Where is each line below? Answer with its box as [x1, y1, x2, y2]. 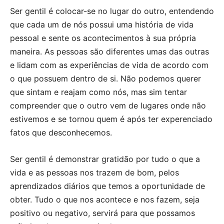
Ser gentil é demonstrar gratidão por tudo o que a [10, 153, 200, 164]
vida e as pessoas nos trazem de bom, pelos [10, 167, 179, 177]
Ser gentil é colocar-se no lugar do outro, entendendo [10, 5, 214, 16]
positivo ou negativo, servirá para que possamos [10, 207, 195, 218]
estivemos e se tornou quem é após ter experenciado [10, 113, 212, 124]
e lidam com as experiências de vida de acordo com [10, 59, 208, 70]
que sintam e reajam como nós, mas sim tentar [10, 86, 187, 97]
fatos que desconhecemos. [10, 127, 112, 137]
